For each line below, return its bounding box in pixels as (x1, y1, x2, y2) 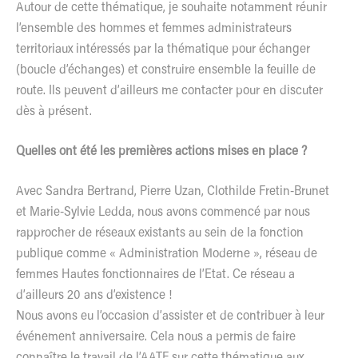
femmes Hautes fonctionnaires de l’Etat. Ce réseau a (16, 268, 295, 281)
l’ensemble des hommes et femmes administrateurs (16, 22, 292, 35)
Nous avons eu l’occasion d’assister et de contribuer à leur (16, 309, 324, 323)
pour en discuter (233, 84, 323, 97)
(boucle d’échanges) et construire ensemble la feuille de (16, 63, 316, 77)
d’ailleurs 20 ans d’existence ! (16, 288, 172, 302)
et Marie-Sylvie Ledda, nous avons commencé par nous (16, 205, 310, 219)
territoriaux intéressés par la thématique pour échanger (16, 42, 310, 56)
